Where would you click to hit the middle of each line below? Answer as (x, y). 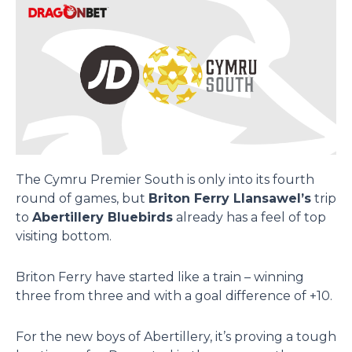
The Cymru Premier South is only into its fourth (165, 179)
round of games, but (82, 198)
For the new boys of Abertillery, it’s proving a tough (176, 336)
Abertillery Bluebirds (103, 217)
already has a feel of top (249, 217)
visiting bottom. (64, 236)
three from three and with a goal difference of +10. (174, 295)
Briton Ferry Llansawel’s (230, 198)
